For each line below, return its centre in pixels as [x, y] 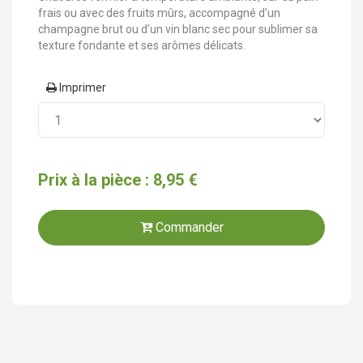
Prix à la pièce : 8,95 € [118, 180]
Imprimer [82, 88]
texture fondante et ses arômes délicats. [142, 45]
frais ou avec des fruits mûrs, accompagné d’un [160, 13]
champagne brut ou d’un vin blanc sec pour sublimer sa [178, 29]
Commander [188, 227]
